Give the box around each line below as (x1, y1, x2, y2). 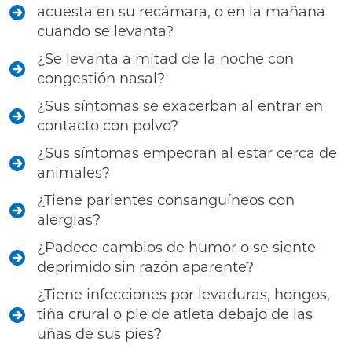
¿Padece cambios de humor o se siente (37, 239, 316, 256)
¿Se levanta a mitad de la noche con (37, 50, 294, 68)
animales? (37, 164, 110, 181)
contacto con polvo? (37, 117, 178, 134)
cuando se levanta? (37, 23, 174, 40)
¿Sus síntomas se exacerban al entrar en (37, 97, 323, 115)
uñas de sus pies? (37, 325, 162, 343)
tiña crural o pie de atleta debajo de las (37, 306, 313, 323)
